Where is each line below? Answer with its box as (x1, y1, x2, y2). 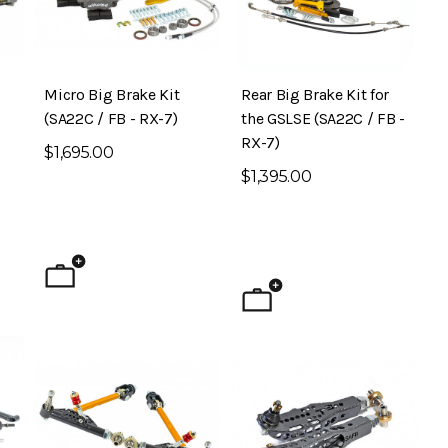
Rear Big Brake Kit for (241, 84, 390, 104)
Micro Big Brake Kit (44, 84, 180, 104)
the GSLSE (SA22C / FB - (241, 108, 405, 128)
